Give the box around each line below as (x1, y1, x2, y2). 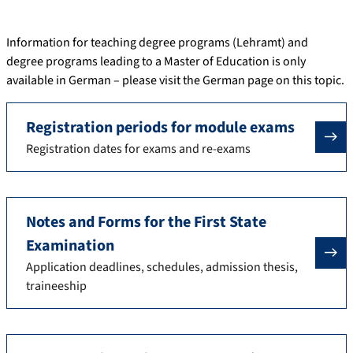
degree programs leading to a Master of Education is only (6, 52, 306, 70)
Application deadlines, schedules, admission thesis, (26, 258, 298, 276)
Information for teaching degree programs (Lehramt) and (6, 33, 308, 51)
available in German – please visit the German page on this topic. (6, 71, 344, 89)
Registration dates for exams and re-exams (26, 139, 251, 158)
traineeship (26, 277, 87, 295)
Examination (26, 234, 114, 257)
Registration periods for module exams (26, 116, 295, 139)
